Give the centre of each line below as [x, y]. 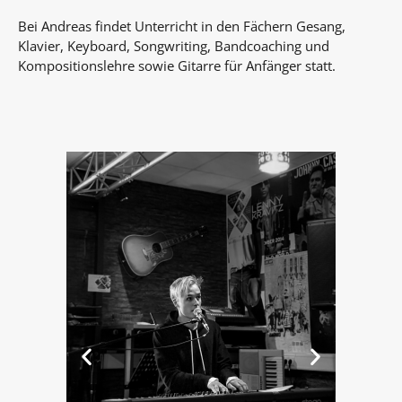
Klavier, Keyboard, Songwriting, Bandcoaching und [174, 45]
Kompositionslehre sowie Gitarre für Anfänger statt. [177, 65]
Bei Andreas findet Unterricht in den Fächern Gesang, [182, 26]
